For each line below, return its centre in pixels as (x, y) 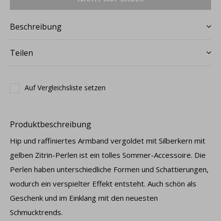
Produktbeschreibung (51, 124)
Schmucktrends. (36, 212)
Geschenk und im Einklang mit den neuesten (84, 198)
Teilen (21, 53)
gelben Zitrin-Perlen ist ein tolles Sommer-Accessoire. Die (108, 155)
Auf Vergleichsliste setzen (65, 88)
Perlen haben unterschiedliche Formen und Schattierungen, (109, 169)
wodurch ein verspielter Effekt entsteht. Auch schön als (103, 184)
